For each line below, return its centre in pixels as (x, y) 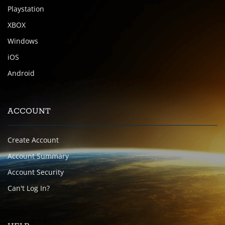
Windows (23, 41)
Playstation (26, 9)
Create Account (33, 140)
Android (21, 73)
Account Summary (38, 156)
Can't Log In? (29, 188)
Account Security (36, 172)
